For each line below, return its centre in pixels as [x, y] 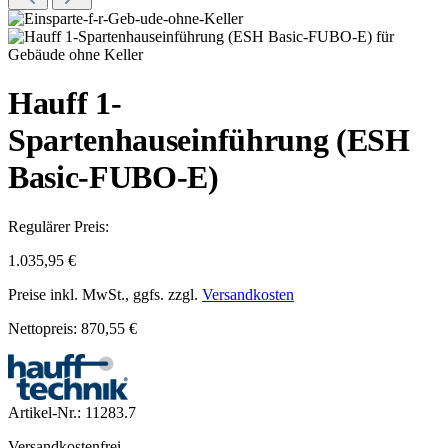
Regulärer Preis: [58, 226]
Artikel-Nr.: [46, 412]
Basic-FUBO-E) [113, 177]
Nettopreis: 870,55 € [72, 328]
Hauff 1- [65, 103]
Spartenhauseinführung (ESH [209, 140]
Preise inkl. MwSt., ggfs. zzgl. [105, 294]
